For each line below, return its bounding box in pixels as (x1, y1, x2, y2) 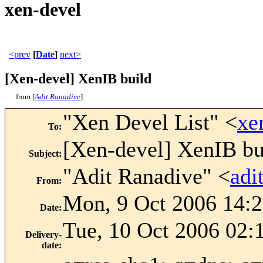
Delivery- (25, 230, 62, 240)
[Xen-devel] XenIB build (5, 71, 151, 87)
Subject (29, 149, 59, 159)
